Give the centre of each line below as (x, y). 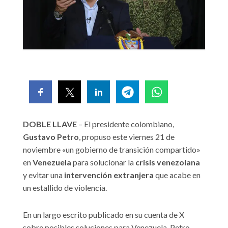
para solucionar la (103, 162)
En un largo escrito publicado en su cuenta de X (104, 215)
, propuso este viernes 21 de (127, 137)
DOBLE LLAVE (50, 124)
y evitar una (44, 175)
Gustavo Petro (51, 137)
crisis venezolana (168, 162)
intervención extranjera (109, 175)
